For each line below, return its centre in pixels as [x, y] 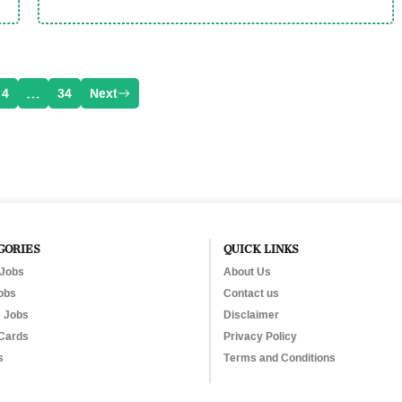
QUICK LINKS [261, 246]
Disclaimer [251, 315]
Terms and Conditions [280, 358]
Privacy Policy [260, 336]
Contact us [251, 293]
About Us [247, 271]
